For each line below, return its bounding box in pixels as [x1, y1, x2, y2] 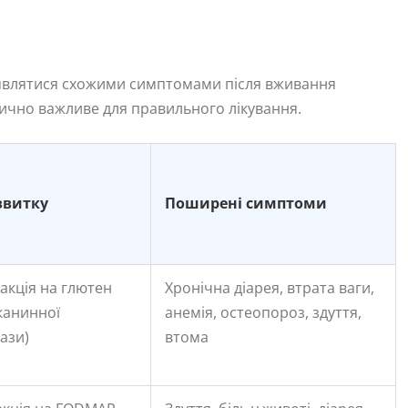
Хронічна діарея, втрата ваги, [165, 277, 374, 298]
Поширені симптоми [165, 192, 327, 213]
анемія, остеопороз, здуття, [165, 301, 362, 322]
